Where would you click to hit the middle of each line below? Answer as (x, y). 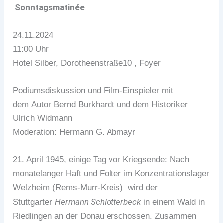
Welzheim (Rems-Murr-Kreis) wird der (86, 188)
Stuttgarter (34, 202)
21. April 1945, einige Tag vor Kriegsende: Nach (101, 160)
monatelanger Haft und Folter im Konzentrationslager (111, 174)
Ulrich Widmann (43, 118)
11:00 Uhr (31, 49)
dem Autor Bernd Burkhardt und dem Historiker (101, 104)
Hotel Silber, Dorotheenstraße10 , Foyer (87, 63)
